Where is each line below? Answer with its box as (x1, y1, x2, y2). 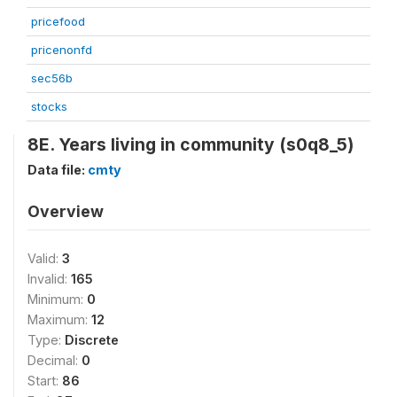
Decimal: (27, 352, 82, 368)
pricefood (31, 13, 85, 28)
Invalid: (27, 270, 71, 286)
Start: (27, 372, 62, 388)
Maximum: (27, 311, 91, 327)
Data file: (27, 161, 88, 177)
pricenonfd (31, 42, 92, 57)
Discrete (65, 331, 119, 347)
